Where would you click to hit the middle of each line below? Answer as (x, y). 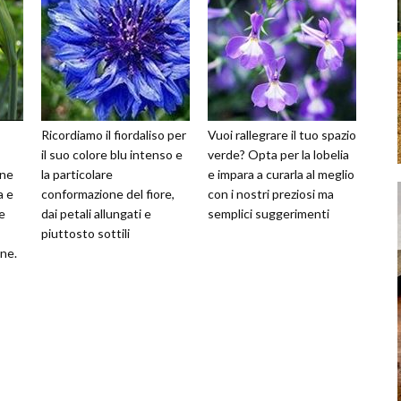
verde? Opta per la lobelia (278, 154)
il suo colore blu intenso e (112, 154)
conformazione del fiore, (108, 194)
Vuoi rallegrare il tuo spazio (282, 135)
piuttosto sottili (85, 233)
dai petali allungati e (96, 213)
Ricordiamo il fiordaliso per (114, 135)
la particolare (77, 174)
